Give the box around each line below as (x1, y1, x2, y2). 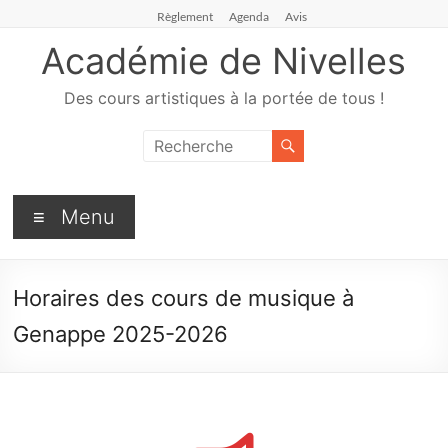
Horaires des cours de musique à (13, 285, 355, 311)
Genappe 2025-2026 (13, 321, 235, 347)
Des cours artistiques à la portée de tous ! (63, 88, 384, 108)
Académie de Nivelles (41, 39, 407, 83)
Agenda (228, 9, 269, 24)
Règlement (156, 9, 213, 24)
